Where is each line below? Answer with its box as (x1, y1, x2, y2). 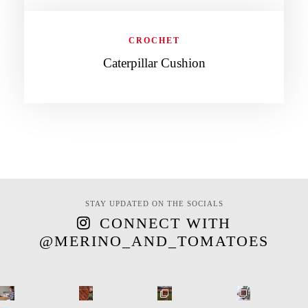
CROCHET (128, 36, 180, 45)
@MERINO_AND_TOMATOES (39, 232, 269, 250)
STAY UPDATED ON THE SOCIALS (85, 199, 223, 208)
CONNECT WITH (100, 214, 231, 232)
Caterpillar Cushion (102, 56, 206, 70)
